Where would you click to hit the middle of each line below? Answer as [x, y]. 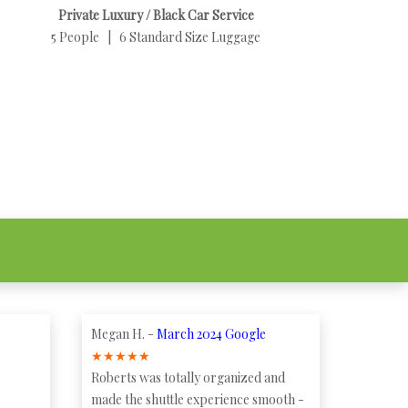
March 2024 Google [211, 334]
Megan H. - [123, 334]
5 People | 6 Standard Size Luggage [156, 37]
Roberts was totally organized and [188, 378]
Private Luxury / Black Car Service [156, 15]
